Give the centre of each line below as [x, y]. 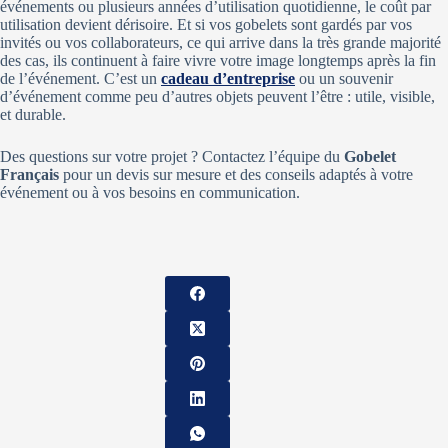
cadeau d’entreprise [228, 79]
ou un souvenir [344, 79]
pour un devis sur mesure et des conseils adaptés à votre [236, 175]
